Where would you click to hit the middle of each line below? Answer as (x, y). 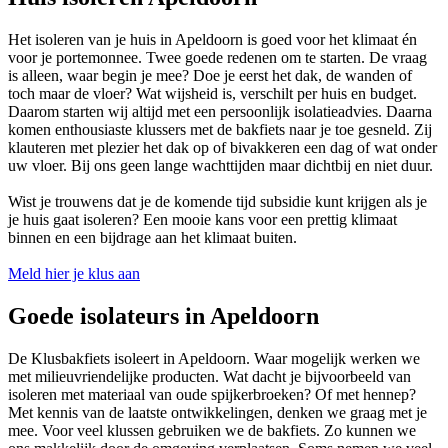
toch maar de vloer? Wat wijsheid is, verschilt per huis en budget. (212, 93)
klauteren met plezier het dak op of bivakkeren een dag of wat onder (222, 147)
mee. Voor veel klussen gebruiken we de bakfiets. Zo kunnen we (212, 430)
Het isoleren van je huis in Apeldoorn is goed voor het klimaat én (212, 39)
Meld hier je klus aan (74, 273)
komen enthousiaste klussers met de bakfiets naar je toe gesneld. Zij (220, 129)
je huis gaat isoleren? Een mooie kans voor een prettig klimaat (202, 219)
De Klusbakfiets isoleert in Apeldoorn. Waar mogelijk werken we (214, 358)
